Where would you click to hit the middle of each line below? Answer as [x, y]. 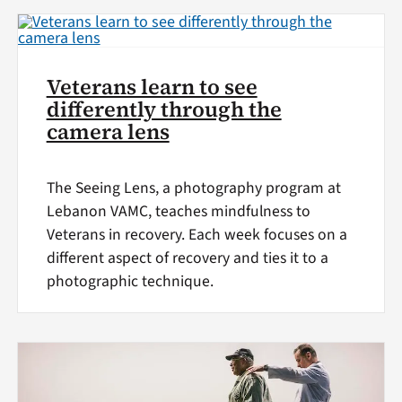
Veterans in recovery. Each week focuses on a [197, 235]
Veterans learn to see [152, 87]
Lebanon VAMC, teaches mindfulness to [178, 212]
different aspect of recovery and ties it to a [187, 258]
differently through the [164, 109]
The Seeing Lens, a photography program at [193, 188]
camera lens [108, 131]
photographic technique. [130, 282]
